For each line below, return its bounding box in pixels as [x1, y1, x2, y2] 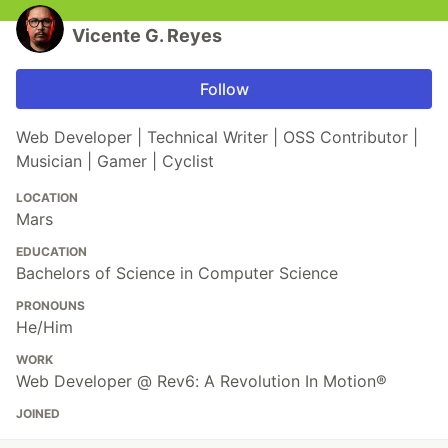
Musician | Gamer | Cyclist [16, 151, 214, 172]
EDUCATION [16, 244, 87, 260]
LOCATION [16, 190, 78, 206]
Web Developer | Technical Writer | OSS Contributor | [16, 127, 418, 148]
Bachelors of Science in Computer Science [16, 263, 338, 284]
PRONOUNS [16, 298, 85, 314]
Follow [199, 79, 249, 100]
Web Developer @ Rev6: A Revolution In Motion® [16, 371, 387, 392]
